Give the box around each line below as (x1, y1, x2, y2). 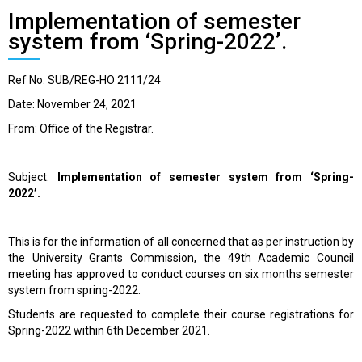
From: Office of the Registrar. (8, 122, 154, 136)
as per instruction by (248, 235, 355, 249)
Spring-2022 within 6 (8, 324, 113, 338)
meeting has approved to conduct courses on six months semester (8, 267, 354, 281)
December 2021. (124, 324, 215, 338)
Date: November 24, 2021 (8, 98, 137, 112)
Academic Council (250, 251, 355, 265)
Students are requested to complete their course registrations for (8, 308, 354, 322)
